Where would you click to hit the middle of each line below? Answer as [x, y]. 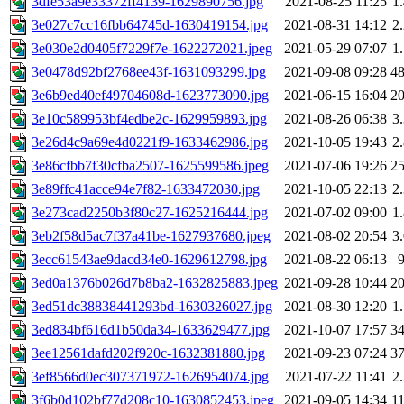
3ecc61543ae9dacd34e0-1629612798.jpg [149, 260]
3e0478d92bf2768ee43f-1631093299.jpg [149, 72]
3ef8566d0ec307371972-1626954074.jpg [150, 377]
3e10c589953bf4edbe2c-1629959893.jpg [149, 119]
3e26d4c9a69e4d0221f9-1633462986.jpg [150, 142]
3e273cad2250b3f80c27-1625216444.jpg [150, 213]
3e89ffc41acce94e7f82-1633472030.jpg [146, 189]
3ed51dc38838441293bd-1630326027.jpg [152, 307]
